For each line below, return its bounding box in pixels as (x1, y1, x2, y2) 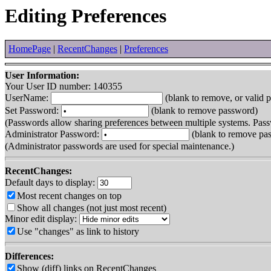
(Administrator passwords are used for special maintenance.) (5, 141, 234, 152)
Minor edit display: (5, 214, 79, 224)
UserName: (5, 93, 51, 103)
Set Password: (5, 105, 61, 116)
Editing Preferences (5, 5, 166, 27)
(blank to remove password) (149, 105, 258, 116)
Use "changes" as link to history (17, 226, 139, 237)
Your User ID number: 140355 (5, 81, 122, 92)
